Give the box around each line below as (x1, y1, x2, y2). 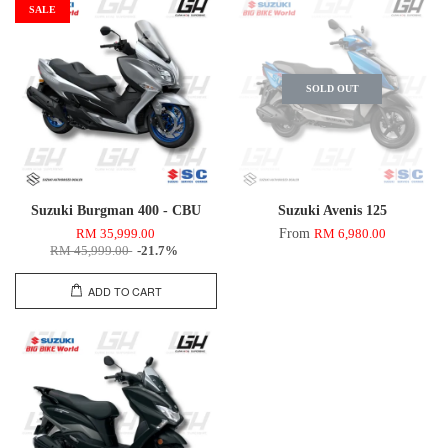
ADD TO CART (87, 283, 162, 299)
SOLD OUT (305, 82, 359, 94)
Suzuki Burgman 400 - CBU (30, 202, 201, 219)
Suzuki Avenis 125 (277, 202, 387, 219)
